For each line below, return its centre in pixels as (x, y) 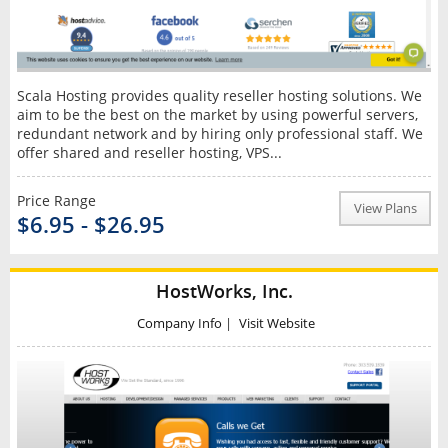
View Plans (385, 208)
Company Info (179, 324)
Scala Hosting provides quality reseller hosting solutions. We (219, 95)
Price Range (56, 200)
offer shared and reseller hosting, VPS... (149, 152)
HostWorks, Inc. (224, 290)
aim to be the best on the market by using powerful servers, (217, 114)
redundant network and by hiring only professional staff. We (219, 133)
